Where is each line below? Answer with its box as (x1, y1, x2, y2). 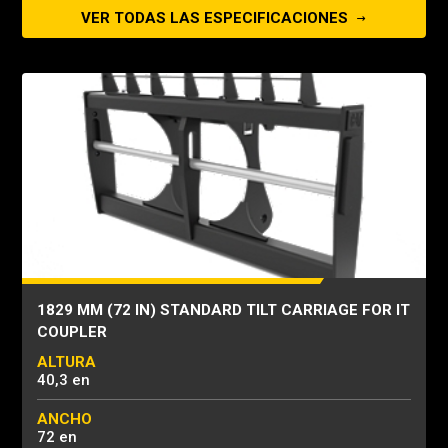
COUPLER (37, 323, 107, 341)
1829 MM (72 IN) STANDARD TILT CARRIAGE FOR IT (37, 301, 410, 319)
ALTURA (37, 353, 96, 371)
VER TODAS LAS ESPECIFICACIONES (81, 9, 352, 27)
